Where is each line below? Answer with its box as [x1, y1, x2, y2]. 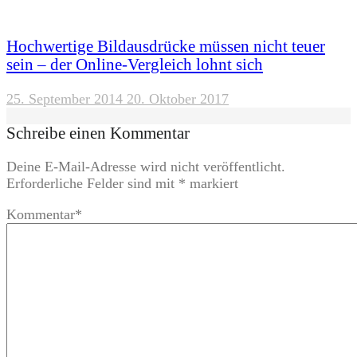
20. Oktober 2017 [127, 91, 229, 108]
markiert [186, 175, 238, 192]
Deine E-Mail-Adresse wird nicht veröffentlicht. [6, 159, 285, 175]
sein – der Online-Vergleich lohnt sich [6, 56, 263, 74]
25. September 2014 [6, 91, 123, 108]
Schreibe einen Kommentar [6, 124, 190, 142]
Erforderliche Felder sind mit [6, 175, 178, 192]
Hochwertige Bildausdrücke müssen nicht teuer [6, 37, 325, 56]
